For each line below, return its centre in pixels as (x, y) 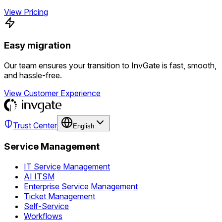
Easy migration (37, 46)
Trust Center (35, 126)
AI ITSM (39, 176)
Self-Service (46, 206)
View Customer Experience (52, 93)
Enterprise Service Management (81, 186)
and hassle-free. (33, 76)
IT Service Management (67, 166)
